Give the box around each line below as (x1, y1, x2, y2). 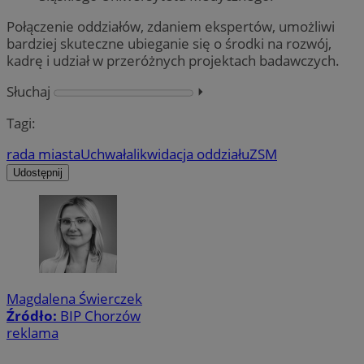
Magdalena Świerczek (6, 289, 142, 309)
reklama (6, 323, 58, 343)
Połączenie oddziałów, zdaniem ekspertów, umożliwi (6, 17, 335, 37)
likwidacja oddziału (133, 144, 249, 163)
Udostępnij (13, 166, 63, 179)
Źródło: (6, 306, 60, 326)
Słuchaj (6, 82, 50, 102)
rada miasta (6, 144, 80, 163)
